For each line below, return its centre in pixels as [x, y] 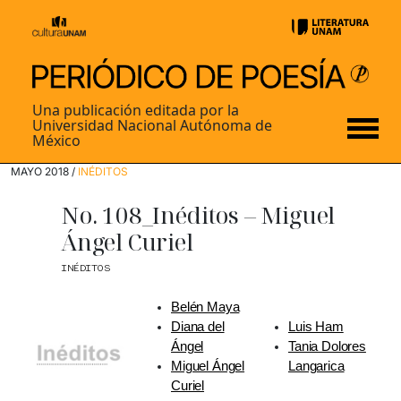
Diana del [198, 327]
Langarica [316, 367]
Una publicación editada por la [136, 111]
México [56, 141]
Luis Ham [316, 327]
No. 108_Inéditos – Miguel [198, 215]
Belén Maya [205, 307]
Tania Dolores [327, 347]
